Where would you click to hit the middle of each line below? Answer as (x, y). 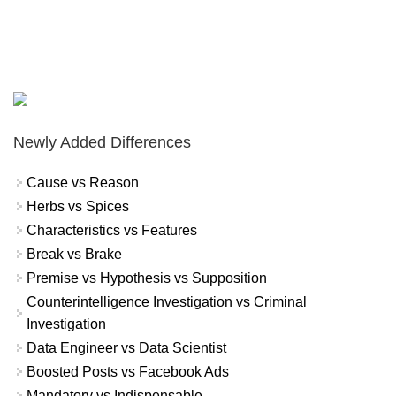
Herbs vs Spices (78, 206)
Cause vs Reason (83, 182)
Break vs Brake (74, 254)
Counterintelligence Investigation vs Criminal (167, 301)
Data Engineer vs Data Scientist (126, 347)
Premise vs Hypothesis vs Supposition (147, 278)
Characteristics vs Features (112, 230)
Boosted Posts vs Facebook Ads (128, 371)
